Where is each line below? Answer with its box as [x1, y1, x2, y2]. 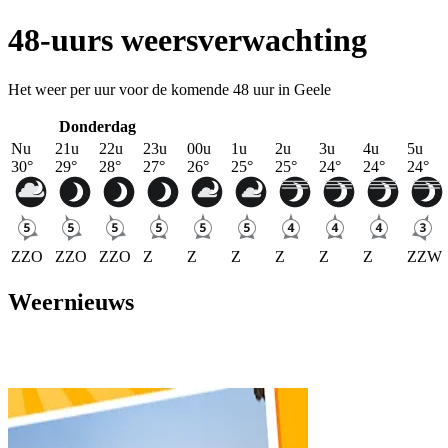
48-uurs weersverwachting [8, 22, 367, 59]
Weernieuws [8, 288, 134, 315]
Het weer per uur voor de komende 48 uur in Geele [8, 80, 331, 98]
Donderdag [58, 117, 136, 135]
